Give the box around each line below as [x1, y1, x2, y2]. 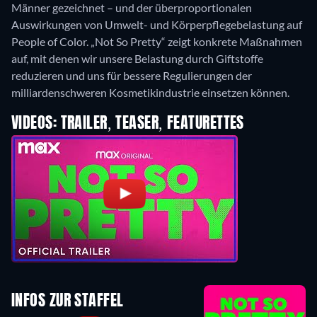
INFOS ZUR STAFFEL [11, 294, 124, 310]
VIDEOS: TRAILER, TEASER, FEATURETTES [11, 115, 244, 132]
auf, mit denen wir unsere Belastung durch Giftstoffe [11, 51, 263, 65]
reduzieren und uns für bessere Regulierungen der [11, 68, 252, 82]
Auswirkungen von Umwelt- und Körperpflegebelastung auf [11, 17, 302, 31]
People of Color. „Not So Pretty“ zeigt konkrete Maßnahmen [11, 34, 302, 48]
